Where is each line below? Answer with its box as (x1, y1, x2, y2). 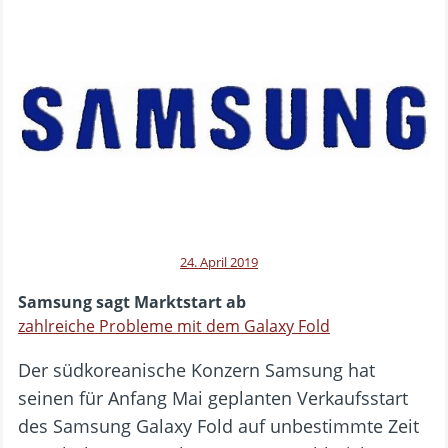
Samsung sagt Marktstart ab (18, 290, 246, 313)
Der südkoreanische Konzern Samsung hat (18, 357, 375, 382)
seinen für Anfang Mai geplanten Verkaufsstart (18, 385, 408, 410)
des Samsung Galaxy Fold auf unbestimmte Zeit (18, 413, 419, 438)
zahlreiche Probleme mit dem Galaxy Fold (18, 314, 330, 337)
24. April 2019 (180, 252, 258, 271)
